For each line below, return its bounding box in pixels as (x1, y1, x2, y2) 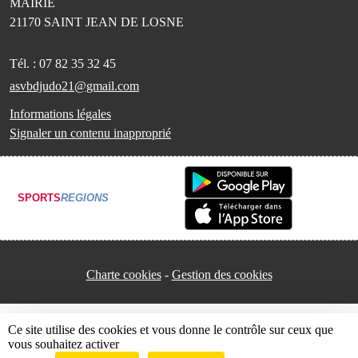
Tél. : (10, 56, 39, 70)
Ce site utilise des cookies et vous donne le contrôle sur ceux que (8, 323, 333, 336)
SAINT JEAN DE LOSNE (44, 14, 184, 29)
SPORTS (18, 191, 61, 204)
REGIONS (61, 191, 109, 204)
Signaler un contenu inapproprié (10, 125, 171, 140)
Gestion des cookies (171, 267, 272, 281)
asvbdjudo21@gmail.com (10, 78, 139, 93)
